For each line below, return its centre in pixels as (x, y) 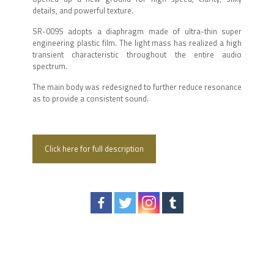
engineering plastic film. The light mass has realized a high (137, 43)
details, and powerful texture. (83, 10)
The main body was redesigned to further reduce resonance (137, 87)
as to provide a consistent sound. (91, 98)
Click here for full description (94, 148)
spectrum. (50, 66)
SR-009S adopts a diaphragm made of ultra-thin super (137, 31)
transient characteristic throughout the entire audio (137, 54)
